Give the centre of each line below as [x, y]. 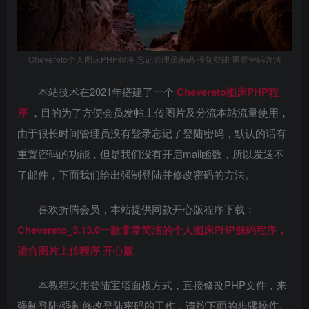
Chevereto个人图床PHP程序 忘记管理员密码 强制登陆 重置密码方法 [154, 59]
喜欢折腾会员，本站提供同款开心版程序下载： [147, 209]
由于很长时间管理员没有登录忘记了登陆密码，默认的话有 [152, 133]
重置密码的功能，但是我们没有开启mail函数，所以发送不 [151, 153]
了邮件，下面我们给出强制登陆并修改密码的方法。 [136, 174]
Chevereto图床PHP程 [228, 92]
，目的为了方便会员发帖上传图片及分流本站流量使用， [160, 112]
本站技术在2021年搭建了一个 [107, 91]
